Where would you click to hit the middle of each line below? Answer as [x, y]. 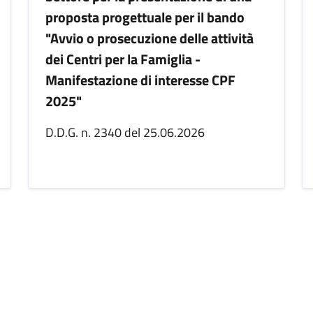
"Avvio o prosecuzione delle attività [150, 38]
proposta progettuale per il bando [145, 17]
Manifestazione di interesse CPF [140, 80]
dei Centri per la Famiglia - [123, 59]
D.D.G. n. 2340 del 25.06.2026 [125, 132]
